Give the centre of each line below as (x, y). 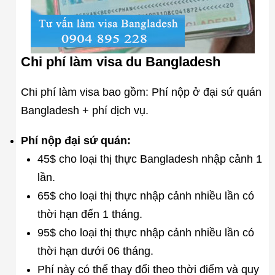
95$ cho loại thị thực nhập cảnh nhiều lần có (145, 232)
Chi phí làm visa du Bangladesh (120, 61)
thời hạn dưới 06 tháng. (95, 251)
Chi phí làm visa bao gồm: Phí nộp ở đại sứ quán (141, 92)
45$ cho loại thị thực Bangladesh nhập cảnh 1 (149, 159)
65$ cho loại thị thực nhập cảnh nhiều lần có (145, 196)
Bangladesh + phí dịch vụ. (84, 110)
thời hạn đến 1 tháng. (90, 214)
